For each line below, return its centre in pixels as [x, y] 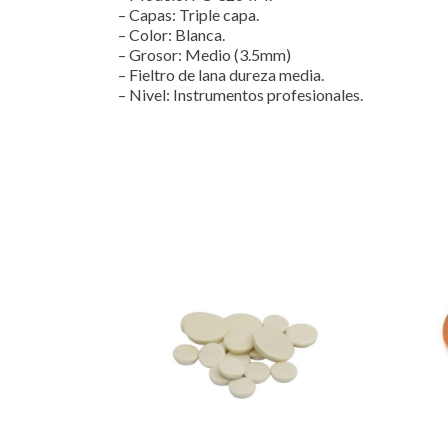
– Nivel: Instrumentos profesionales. [240, 94]
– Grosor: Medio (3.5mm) [204, 54]
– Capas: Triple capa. [188, 14]
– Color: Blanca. [171, 34]
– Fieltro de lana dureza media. [221, 74]
